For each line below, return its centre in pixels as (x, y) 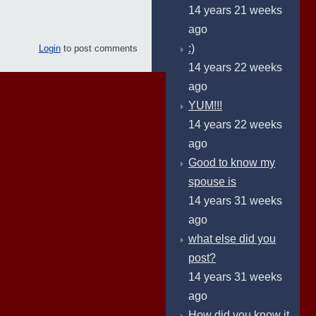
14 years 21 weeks (235, 10)
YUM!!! (205, 105)
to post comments (99, 48)
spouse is (212, 182)
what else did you (232, 239)
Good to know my (232, 163)
